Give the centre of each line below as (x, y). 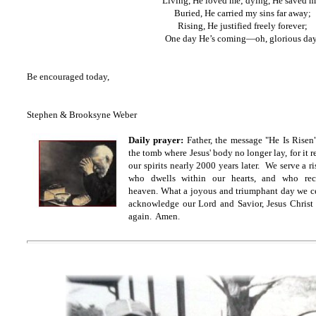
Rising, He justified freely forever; (243, 26)
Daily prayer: (156, 140)
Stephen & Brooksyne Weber (82, 115)
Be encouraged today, (68, 77)
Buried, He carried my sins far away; (243, 13)
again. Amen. (154, 216)
